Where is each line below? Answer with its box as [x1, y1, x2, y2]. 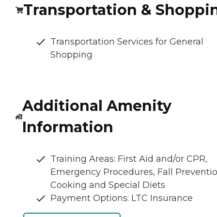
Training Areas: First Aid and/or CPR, [50, 154, 207, 165]
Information [22, 118, 113, 137]
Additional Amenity [22, 97, 171, 115]
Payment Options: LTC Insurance [50, 193, 193, 204]
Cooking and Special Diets [50, 180, 165, 191]
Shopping [50, 49, 93, 61]
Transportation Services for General [50, 36, 203, 47]
